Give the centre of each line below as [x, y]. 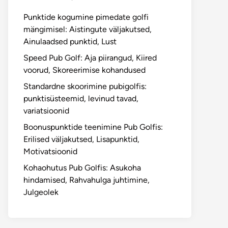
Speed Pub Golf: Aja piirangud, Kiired [90, 58]
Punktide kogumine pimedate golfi [86, 17]
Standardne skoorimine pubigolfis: [85, 86]
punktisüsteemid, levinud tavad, [81, 98]
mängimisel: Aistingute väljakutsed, [88, 29]
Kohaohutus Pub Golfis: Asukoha [82, 168]
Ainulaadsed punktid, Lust [70, 41]
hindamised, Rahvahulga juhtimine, [87, 180]
